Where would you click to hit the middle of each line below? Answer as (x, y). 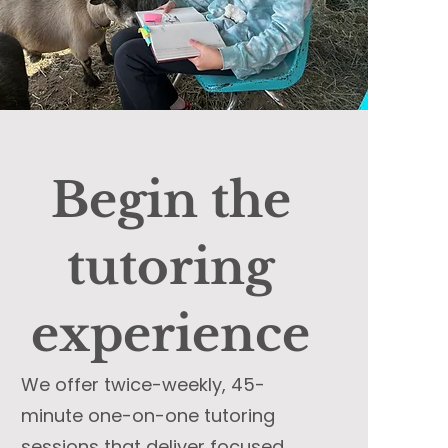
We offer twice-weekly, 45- (142, 384)
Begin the (170, 200)
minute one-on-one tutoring (147, 415)
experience (171, 334)
